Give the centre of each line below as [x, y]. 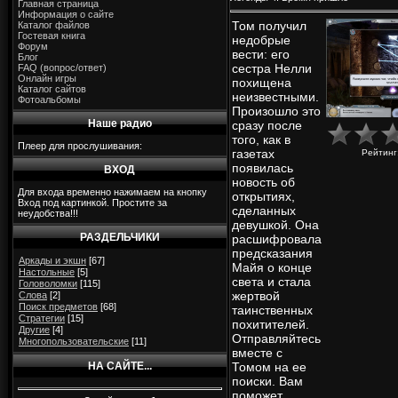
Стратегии [42, 318]
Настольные [47, 272]
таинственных [272, 310]
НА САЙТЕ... [120, 366]
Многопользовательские [74, 341]
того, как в [261, 140]
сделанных [264, 211]
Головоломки [48, 283]
